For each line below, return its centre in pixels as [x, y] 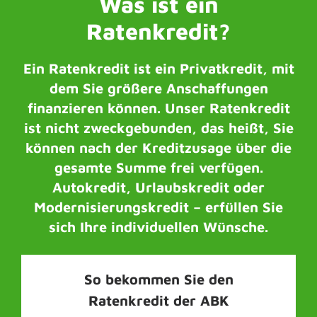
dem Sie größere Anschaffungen [158, 88]
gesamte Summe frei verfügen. [158, 167]
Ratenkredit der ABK [158, 300]
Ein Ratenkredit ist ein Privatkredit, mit [158, 68]
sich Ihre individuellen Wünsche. [158, 227]
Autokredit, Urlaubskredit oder [158, 187]
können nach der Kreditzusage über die [158, 148]
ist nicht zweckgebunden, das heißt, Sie [158, 128]
